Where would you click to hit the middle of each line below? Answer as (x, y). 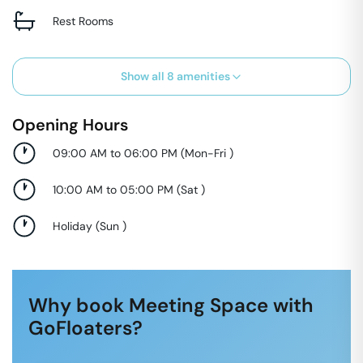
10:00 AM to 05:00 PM (113, 189)
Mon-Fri (207, 153)
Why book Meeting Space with (171, 305)
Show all (143, 76)
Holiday (73, 226)
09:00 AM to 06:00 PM (115, 153)
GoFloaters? (85, 328)
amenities (202, 76)
